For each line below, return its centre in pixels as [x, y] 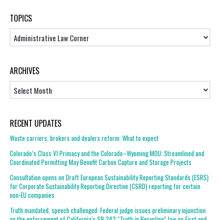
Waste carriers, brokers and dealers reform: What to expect [84, 138]
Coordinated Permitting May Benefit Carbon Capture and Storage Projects [101, 162]
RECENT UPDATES [36, 123]
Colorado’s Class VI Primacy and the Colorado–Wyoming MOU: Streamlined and [107, 153]
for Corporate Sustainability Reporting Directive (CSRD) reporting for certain [105, 186]
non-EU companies [32, 195]
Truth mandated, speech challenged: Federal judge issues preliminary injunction [108, 210]
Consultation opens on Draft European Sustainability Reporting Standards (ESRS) [109, 177]
